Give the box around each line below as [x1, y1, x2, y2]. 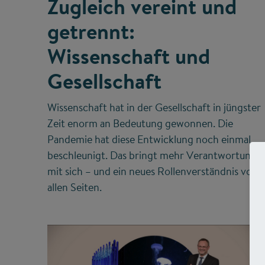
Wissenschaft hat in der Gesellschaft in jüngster [47, 100, 261, 115]
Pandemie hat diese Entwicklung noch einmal [47, 132, 251, 147]
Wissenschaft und [47, 41, 210, 72]
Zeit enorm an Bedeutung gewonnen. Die [47, 116, 233, 131]
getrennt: [47, 17, 135, 47]
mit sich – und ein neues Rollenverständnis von [47, 164, 258, 179]
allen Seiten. [47, 180, 102, 195]
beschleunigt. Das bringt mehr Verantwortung [47, 148, 257, 163]
